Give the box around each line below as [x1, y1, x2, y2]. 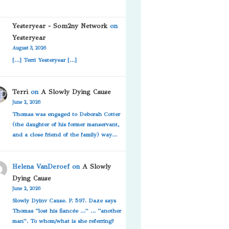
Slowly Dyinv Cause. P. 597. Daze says [12, 196, 116, 204]
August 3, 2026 [12, 44, 46, 51]
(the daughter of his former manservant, [12, 120, 119, 128]
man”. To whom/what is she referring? [12, 217, 113, 224]
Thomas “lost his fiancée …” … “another [12, 207, 121, 214]
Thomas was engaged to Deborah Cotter [12, 110, 120, 118]
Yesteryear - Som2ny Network [12, 21, 107, 30]
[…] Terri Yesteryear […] [12, 56, 77, 63]
